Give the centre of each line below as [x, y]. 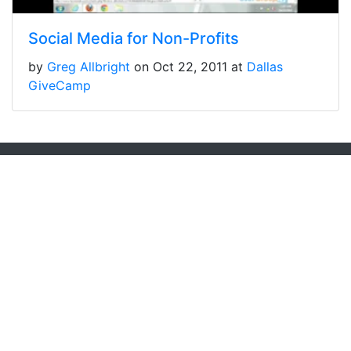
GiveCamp [60, 86]
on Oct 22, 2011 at [190, 67]
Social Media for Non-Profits [134, 39]
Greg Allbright [89, 67]
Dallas [265, 67]
